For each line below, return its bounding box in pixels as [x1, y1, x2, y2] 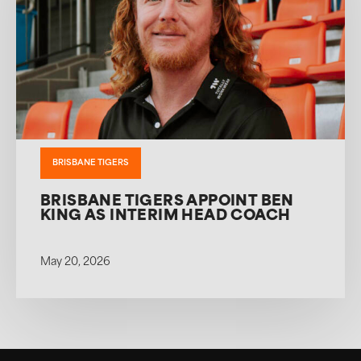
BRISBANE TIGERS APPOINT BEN [40, 194, 294, 210]
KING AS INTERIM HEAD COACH [40, 209, 291, 225]
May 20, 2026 [40, 256, 110, 268]
